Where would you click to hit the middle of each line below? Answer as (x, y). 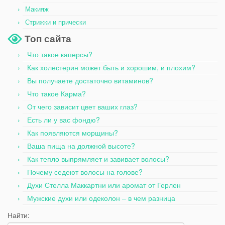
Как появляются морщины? (73, 133)
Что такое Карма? (57, 94)
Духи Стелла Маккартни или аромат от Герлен (104, 185)
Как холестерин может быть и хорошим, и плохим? (111, 68)
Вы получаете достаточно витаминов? (90, 81)
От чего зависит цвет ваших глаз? (82, 107)
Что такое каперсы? (60, 54)
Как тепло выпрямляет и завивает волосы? (98, 159)
